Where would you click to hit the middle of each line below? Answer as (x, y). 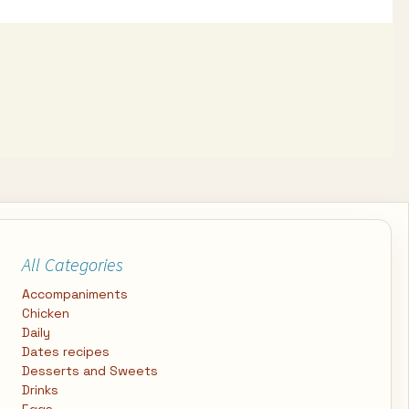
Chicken (46, 313)
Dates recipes (66, 351)
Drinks (40, 390)
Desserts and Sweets (90, 371)
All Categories (73, 264)
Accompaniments (75, 294)
